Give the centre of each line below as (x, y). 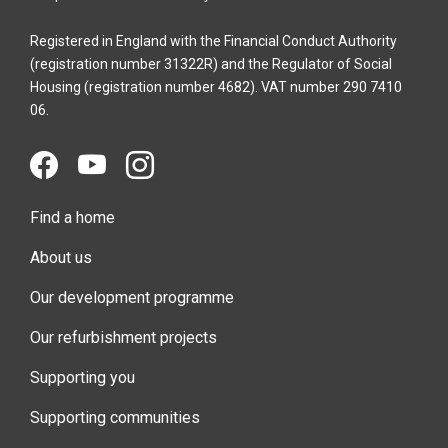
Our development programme (132, 297)
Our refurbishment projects (123, 337)
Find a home (72, 217)
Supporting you (82, 377)
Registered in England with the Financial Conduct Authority (213, 40)
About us (61, 257)
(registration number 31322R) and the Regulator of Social (211, 63)
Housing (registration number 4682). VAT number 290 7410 (216, 86)
